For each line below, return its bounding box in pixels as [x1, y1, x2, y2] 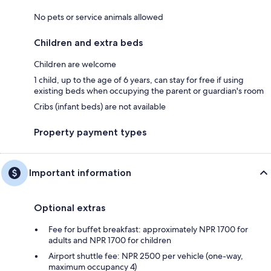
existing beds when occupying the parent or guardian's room [34, 85, 264, 97]
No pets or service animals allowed [34, 11, 163, 23]
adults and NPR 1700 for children [48, 235, 171, 246]
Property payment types [34, 126, 146, 139]
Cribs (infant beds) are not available [34, 101, 166, 113]
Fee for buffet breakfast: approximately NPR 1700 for [48, 224, 248, 235]
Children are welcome [34, 59, 116, 70]
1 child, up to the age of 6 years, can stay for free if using [34, 74, 244, 86]
